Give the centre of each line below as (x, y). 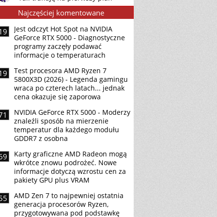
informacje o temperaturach (60, 55)
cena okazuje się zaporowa (57, 97)
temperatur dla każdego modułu (67, 130)
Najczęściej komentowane (61, 13)
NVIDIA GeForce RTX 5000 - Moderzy (72, 112)
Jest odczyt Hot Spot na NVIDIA (63, 29)
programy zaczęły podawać (58, 46)
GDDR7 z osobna (41, 138)
